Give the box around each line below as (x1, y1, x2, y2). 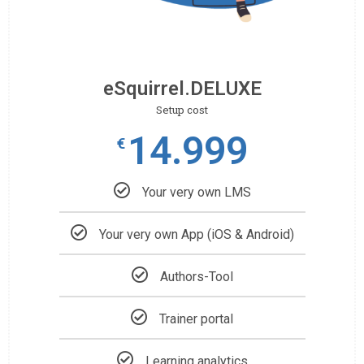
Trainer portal (159, 310, 233, 327)
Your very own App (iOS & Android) (98, 226, 294, 242)
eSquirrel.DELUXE (102, 76, 262, 100)
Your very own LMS (141, 184, 251, 200)
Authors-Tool (159, 268, 233, 284)
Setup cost (156, 102, 208, 117)
